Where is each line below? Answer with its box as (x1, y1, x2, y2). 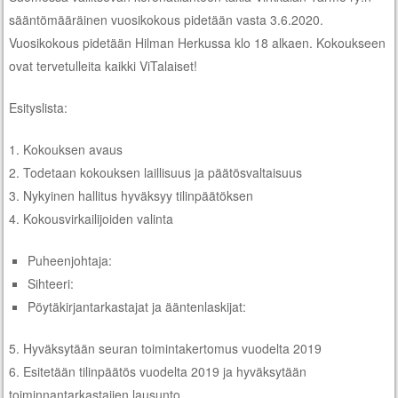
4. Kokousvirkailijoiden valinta (9, 209, 174, 227)
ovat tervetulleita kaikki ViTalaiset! (9, 56, 198, 75)
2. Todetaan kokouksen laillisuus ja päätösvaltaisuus (9, 163, 303, 181)
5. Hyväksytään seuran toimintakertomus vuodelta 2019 (9, 338, 322, 357)
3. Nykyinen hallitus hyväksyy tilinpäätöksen (9, 186, 254, 204)
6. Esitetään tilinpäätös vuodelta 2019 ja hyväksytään (9, 362, 307, 380)
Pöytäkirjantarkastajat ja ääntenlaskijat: (28, 297, 247, 315)
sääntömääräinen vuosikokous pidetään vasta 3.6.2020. (9, 10, 324, 28)
